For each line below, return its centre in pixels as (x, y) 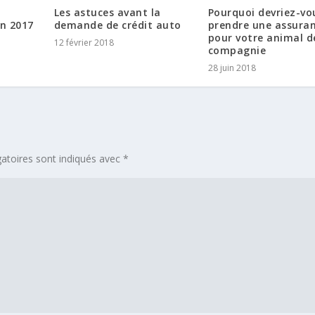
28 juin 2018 (232, 67)
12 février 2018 (84, 42)
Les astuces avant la (107, 12)
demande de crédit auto (117, 25)
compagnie (237, 50)
